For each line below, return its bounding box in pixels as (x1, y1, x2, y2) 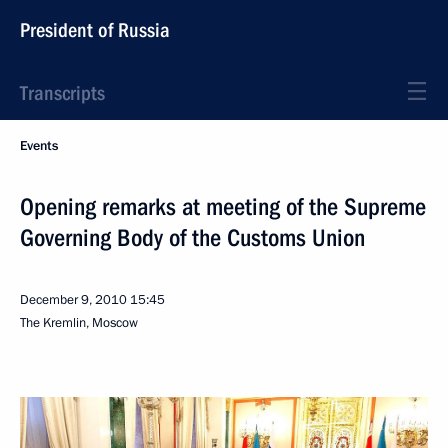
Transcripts (20, 81, 105, 105)
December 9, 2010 (20, 291, 127, 309)
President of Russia (20, 18, 170, 42)
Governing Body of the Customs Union (20, 224, 365, 252)
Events (20, 137, 58, 155)
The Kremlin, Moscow (20, 314, 138, 332)
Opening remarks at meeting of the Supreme (20, 193, 426, 221)
